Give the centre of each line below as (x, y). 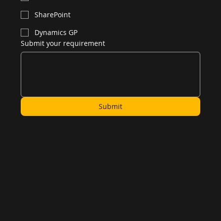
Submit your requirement (63, 43)
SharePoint (52, 15)
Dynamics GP (56, 33)
